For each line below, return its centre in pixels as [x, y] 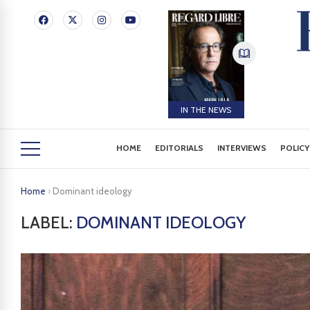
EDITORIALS [180, 148]
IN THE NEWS [206, 109]
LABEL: [48, 222]
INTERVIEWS [242, 148]
